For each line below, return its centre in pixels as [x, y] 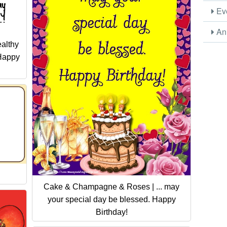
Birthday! [111, 212]
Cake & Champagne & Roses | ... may [111, 186]
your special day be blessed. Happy [111, 199]
